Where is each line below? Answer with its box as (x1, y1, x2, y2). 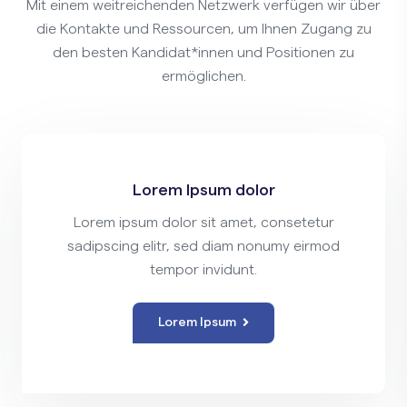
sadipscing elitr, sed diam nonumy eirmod (67, 239, 340, 253)
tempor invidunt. (150, 263, 257, 277)
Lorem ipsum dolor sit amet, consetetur (73, 215, 334, 230)
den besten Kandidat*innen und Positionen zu (53, 45, 354, 60)
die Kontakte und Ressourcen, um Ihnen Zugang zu (35, 22, 372, 36)
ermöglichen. (161, 69, 246, 84)
